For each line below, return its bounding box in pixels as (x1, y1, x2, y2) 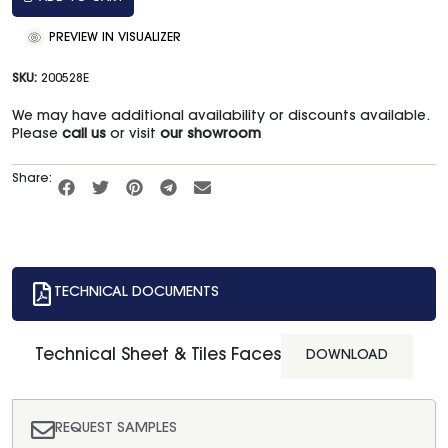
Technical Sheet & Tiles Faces (35, 347, 281, 365)
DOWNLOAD (306, 348, 388, 363)
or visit (106, 128, 160, 143)
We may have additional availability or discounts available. (12, 110, 429, 125)
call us (62, 128, 106, 143)
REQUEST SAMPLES (55, 422, 177, 437)
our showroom (160, 128, 261, 143)
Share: (12, 173, 52, 186)
